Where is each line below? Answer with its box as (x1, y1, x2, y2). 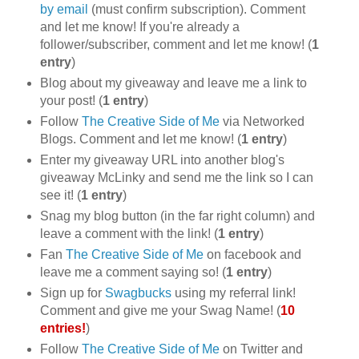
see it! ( (39, 188, 81, 203)
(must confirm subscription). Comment (87, 2, 305, 17)
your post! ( (39, 94, 103, 108)
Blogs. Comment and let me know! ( (39, 132, 241, 147)
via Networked (219, 115, 305, 129)
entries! (39, 321, 86, 336)
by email (39, 2, 88, 17)
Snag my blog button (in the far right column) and (39, 209, 315, 224)
